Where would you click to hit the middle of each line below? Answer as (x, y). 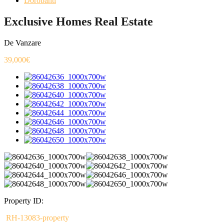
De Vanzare (22, 42)
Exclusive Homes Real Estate (78, 21)
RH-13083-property (36, 217)
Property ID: (24, 200)
